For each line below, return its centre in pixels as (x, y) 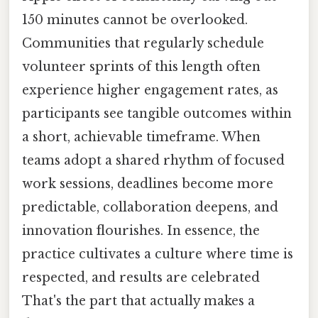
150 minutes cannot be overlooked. (135, 20)
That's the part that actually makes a (138, 301)
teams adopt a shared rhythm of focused (153, 160)
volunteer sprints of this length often (141, 66)
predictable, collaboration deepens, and (150, 207)
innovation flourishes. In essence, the (141, 230)
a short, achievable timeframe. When (141, 137)
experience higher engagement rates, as (150, 90)
